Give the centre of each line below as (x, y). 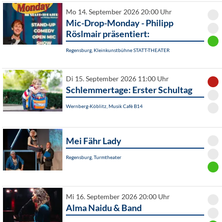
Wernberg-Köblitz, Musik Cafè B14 (104, 106)
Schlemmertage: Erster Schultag (129, 90)
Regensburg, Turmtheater (94, 157)
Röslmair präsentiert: (108, 34)
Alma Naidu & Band (104, 208)
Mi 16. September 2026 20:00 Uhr (118, 197)
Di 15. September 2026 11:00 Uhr (117, 79)
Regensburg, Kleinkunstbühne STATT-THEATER (118, 50)
